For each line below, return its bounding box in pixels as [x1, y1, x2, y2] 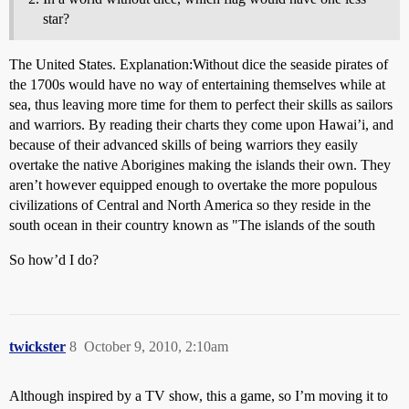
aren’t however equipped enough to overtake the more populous [9, 177, 377, 194]
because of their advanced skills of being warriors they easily [9, 137, 358, 153]
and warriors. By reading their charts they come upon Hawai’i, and [9, 117, 393, 133]
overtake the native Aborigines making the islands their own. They [9, 157, 391, 173]
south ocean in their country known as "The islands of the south [9, 217, 375, 234]
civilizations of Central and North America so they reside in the [9, 197, 371, 214]
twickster [9, 339, 66, 355]
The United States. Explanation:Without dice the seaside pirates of [9, 57, 388, 73]
